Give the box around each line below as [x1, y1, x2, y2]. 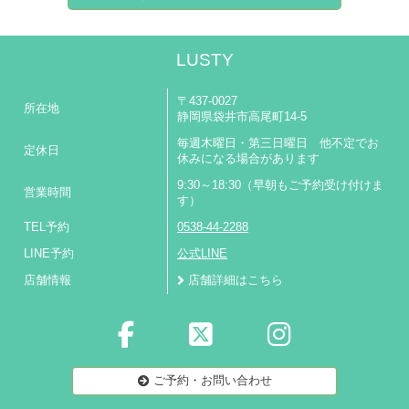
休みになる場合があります [177, 152, 320, 165]
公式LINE [177, 247, 227, 260]
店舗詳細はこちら [188, 274, 283, 287]
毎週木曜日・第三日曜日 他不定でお [177, 137, 379, 150]
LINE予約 [24, 247, 74, 260]
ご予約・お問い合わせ [152, 374, 272, 387]
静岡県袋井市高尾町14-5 [177, 110, 307, 123]
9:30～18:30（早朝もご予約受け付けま [177, 179, 383, 192]
